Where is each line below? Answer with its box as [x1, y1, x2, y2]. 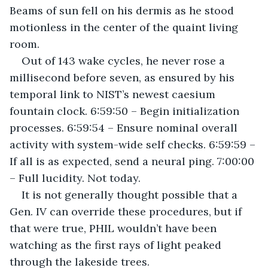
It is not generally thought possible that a [22, 187, 240, 202]
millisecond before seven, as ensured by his [10, 70, 237, 84]
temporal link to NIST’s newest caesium [10, 87, 218, 101]
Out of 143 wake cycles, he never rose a [22, 53, 228, 68]
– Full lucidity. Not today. [10, 170, 141, 185]
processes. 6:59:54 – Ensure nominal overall [10, 120, 240, 135]
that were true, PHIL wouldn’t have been [10, 221, 220, 235]
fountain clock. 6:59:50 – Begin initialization [10, 103, 242, 118]
